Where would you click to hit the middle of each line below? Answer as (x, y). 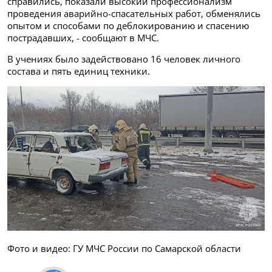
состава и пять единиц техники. (79, 71)
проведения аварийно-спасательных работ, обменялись (134, 13)
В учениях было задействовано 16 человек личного (124, 59)
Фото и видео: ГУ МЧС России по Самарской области (124, 249)
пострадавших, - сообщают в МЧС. (83, 37)
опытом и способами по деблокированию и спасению (128, 25)
